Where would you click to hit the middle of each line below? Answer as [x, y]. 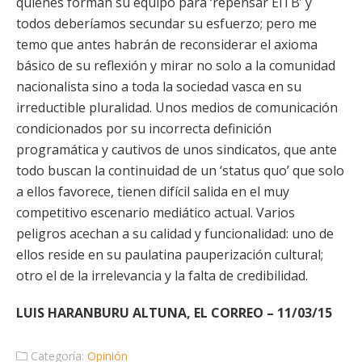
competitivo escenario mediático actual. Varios [156, 213]
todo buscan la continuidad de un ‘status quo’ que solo [180, 170]
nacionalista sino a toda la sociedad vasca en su [159, 86]
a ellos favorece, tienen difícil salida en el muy [153, 192]
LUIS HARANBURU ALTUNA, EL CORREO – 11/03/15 [174, 313]
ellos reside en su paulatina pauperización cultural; [170, 255]
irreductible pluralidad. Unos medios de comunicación [177, 107]
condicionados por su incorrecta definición [144, 128]
